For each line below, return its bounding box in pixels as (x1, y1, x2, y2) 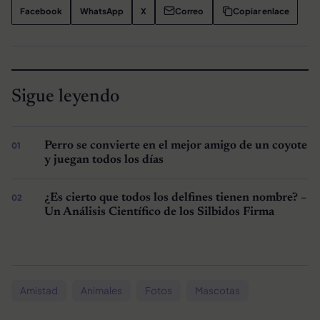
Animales (81, 284, 122, 297)
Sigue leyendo (11, 88, 119, 107)
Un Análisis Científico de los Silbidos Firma (44, 206, 274, 219)
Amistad (20, 284, 58, 297)
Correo (175, 5, 204, 16)
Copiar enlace (232, 5, 289, 16)
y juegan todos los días (44, 154, 164, 166)
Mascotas (195, 284, 240, 297)
